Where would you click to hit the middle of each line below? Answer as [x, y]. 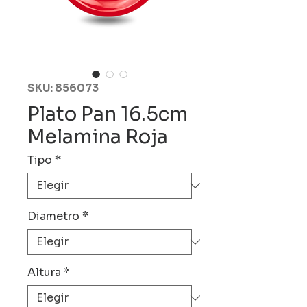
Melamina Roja [98, 137]
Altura [44, 272]
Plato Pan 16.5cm [108, 114]
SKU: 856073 [63, 88]
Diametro [53, 216]
